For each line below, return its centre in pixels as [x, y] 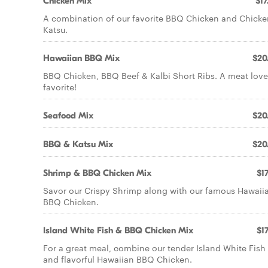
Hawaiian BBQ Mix [81, 58]
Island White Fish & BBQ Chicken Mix [118, 230]
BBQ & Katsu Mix [78, 144]
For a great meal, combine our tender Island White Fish [154, 248]
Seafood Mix [68, 115]
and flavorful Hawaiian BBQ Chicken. [118, 259]
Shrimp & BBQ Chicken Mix [97, 173]
